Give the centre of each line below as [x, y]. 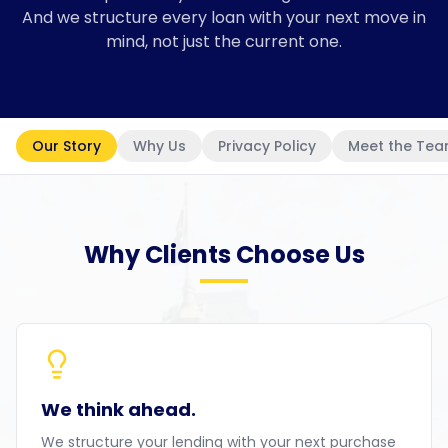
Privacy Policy [267, 146]
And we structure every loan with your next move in [224, 17]
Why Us [159, 146]
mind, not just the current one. [224, 41]
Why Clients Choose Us [224, 254]
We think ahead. [118, 409]
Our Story [66, 146]
